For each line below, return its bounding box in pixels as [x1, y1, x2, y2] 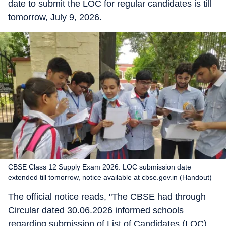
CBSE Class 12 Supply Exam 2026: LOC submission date [8, 163, 191, 171]
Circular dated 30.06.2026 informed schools [8, 205, 184, 215]
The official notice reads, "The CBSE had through [8, 192, 206, 202]
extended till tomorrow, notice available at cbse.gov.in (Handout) [8, 173, 212, 181]
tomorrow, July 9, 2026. [8, 12, 102, 22]
